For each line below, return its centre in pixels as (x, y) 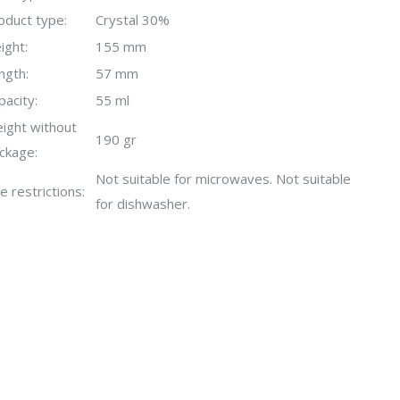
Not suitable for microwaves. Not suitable (223, 178)
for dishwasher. (143, 203)
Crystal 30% (133, 19)
